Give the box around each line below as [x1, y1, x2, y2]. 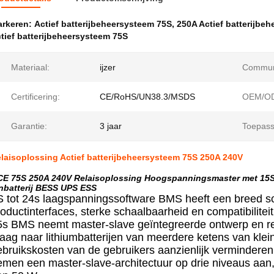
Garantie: [11, 121, 47, 131]
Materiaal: [11, 62, 50, 72]
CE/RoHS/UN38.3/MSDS [100, 92, 195, 102]
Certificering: [11, 92, 60, 102]
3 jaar [100, 121, 122, 131]
